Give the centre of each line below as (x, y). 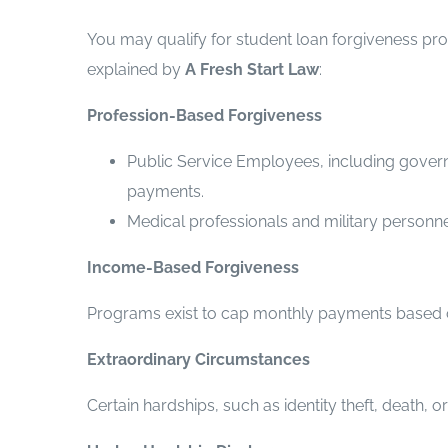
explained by (136, 69)
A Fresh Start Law (252, 69)
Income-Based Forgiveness (193, 267)
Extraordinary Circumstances (198, 359)
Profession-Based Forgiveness (204, 115)
